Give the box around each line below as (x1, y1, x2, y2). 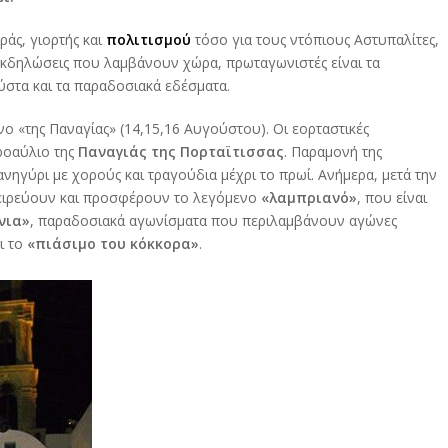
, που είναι (357, 188, 427, 208)
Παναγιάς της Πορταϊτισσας (78, 142, 284, 162)
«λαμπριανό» (261, 188, 357, 208)
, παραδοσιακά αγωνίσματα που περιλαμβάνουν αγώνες (30, 211, 397, 231)
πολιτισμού (106, 30, 191, 50)
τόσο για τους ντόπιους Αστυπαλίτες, (191, 30, 439, 50)
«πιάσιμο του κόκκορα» (27, 234, 199, 254)
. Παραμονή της (284, 142, 382, 162)
